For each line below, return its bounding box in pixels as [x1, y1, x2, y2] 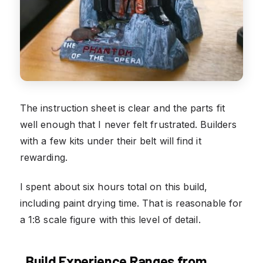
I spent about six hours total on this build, [20, 180, 208, 193]
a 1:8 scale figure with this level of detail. [20, 213, 201, 225]
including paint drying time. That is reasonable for [20, 197, 243, 209]
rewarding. [20, 151, 68, 163]
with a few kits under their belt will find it [20, 134, 201, 147]
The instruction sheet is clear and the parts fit [20, 102, 225, 114]
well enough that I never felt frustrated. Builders [20, 118, 237, 130]
